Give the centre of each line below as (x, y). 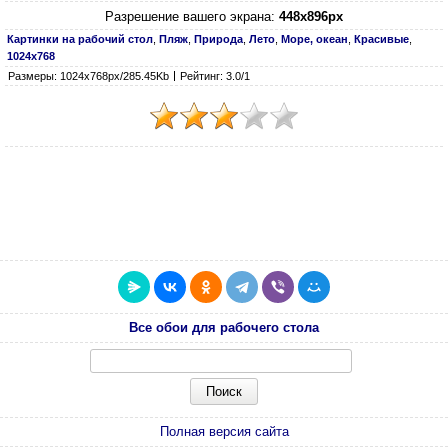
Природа (218, 38)
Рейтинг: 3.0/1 (215, 75)
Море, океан (314, 38)
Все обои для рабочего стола (224, 327)
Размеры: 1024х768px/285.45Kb (88, 75)
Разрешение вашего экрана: (192, 16)
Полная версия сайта (224, 431)
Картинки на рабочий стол (80, 38)
